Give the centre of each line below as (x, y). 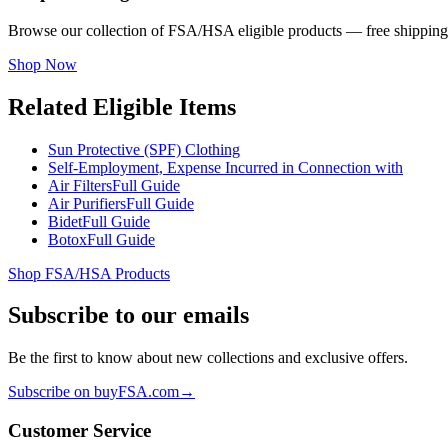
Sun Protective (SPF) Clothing (144, 149)
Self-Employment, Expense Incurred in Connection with (225, 167)
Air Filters (80, 185)
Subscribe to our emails (128, 315)
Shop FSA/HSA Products (89, 273)
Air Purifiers (87, 203)
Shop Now (42, 64)
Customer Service (79, 431)
